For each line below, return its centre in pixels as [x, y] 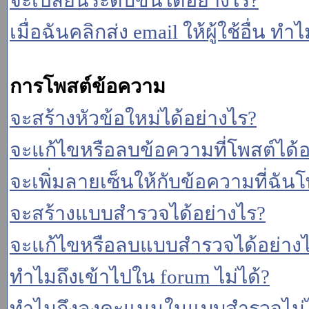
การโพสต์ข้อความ [88, 86]
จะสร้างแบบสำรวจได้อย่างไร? [138, 213]
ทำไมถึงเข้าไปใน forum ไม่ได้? [140, 277]
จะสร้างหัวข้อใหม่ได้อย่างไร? [133, 118]
